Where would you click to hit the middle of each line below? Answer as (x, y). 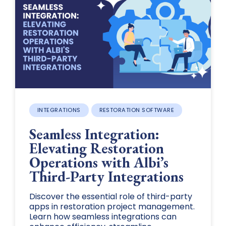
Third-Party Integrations (106, 177)
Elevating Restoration (96, 149)
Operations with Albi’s (99, 163)
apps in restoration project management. (112, 207)
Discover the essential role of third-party (110, 197)
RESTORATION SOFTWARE (137, 110)
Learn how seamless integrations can (103, 217)
